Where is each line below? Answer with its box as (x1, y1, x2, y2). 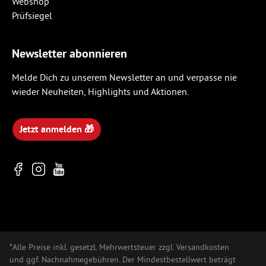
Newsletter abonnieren (12, 46, 127, 61)
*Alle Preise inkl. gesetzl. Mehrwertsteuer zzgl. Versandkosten (9, 242, 229, 252)
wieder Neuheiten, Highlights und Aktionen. (12, 85, 189, 97)
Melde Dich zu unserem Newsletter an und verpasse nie (12, 71, 237, 83)
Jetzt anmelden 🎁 (20, 123, 94, 135)
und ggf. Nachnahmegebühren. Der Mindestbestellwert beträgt (9, 254, 236, 265)
